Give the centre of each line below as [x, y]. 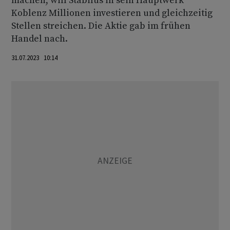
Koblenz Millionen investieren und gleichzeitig [112, 13]
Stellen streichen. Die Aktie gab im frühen [101, 26]
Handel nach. [40, 39]
